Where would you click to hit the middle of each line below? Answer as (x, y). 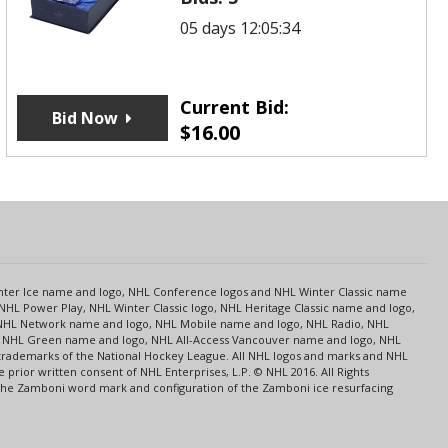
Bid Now (85, 117)
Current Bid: (235, 106)
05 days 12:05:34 (240, 27)
